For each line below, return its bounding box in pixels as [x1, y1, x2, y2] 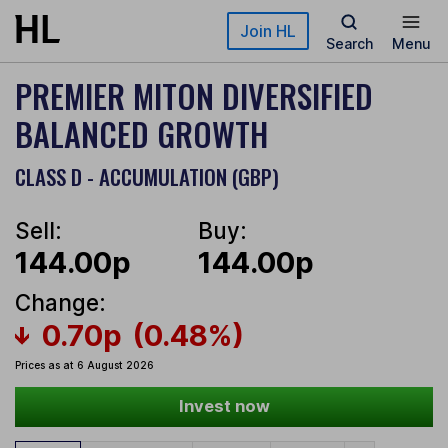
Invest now [178, 396, 270, 417]
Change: [15, 289, 106, 317]
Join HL [240, 21, 296, 41]
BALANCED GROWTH [15, 110, 268, 157]
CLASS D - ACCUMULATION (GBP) [15, 161, 279, 192]
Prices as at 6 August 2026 [15, 359, 154, 372]
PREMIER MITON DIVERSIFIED [15, 72, 373, 119]
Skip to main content [15, 16, 159, 33]
